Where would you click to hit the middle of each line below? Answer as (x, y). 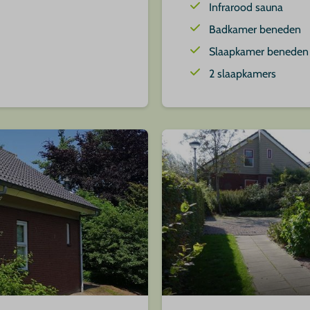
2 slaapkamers (243, 74)
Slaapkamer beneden (259, 52)
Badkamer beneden (255, 30)
